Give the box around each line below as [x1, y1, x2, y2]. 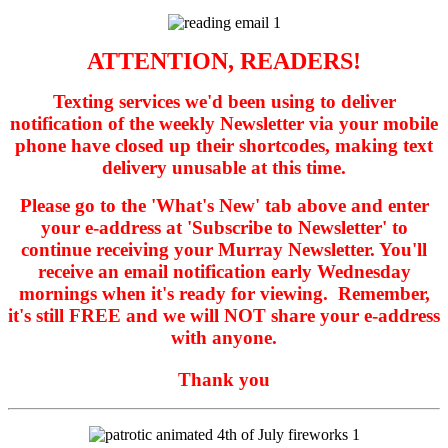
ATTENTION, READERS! [87, 47, 361, 74]
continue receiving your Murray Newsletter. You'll [21, 238, 427, 260]
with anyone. [171, 326, 277, 348]
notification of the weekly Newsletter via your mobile [10, 112, 438, 134]
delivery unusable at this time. [102, 156, 346, 178]
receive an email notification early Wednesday [37, 260, 411, 282]
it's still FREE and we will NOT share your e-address [8, 304, 440, 326]
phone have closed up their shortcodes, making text [15, 134, 433, 156]
